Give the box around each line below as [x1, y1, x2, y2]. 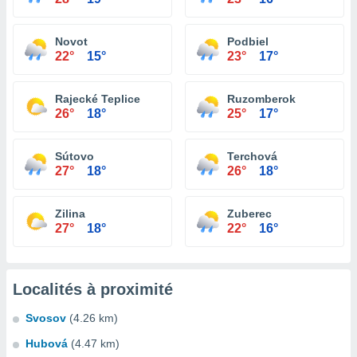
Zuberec [227, 207, 272, 220]
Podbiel [227, 35, 269, 48]
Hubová [25, 337, 68, 350]
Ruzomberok [227, 92, 296, 105]
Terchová [227, 150, 277, 163]
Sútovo [55, 150, 94, 163]
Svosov [25, 312, 66, 324]
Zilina [55, 207, 85, 220]
